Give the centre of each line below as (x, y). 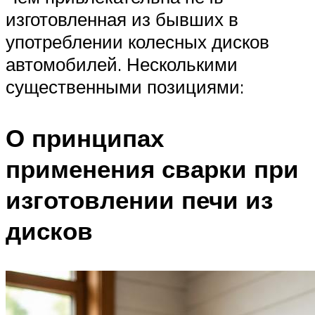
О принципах (85, 137)
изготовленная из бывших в (122, 19)
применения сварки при (152, 168)
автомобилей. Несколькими (122, 64)
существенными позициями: (125, 86)
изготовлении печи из (139, 199)
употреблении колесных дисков (137, 41)
